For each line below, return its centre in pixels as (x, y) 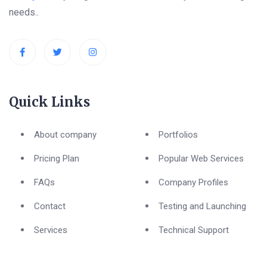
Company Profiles (193, 182)
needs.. (24, 12)
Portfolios (178, 134)
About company (65, 134)
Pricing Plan (57, 158)
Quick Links (49, 102)
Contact (50, 206)
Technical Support (194, 230)
